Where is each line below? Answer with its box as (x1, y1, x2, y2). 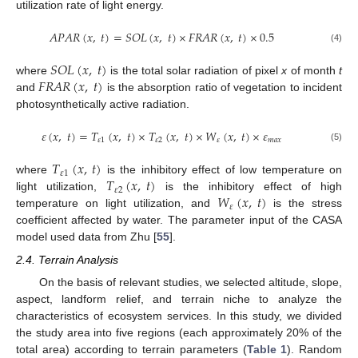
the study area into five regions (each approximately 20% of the (16, 325, 342, 339)
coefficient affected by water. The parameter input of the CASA (16, 213, 342, 227)
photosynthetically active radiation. (16, 97, 189, 111)
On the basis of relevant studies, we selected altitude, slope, (38, 275, 342, 288)
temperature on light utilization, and (16, 197, 218, 210)
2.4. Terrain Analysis (16, 253, 118, 266)
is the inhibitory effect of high (155, 180, 343, 193)
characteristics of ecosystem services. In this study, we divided (16, 308, 342, 322)
